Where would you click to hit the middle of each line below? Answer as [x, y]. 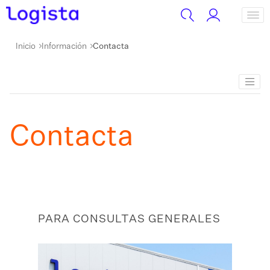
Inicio [26, 46]
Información [64, 46]
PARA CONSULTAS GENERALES [129, 220]
